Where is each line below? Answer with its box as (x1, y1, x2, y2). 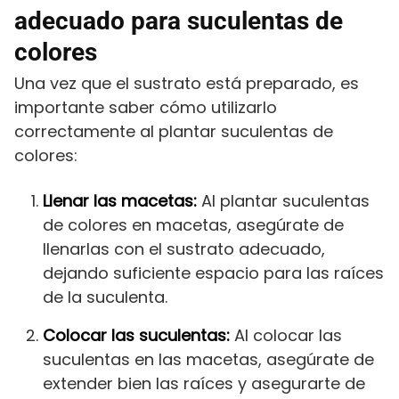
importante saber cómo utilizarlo (14, 96, 277, 119)
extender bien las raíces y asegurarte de (43, 372, 365, 395)
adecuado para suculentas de (14, 6, 343, 37)
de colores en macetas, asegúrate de (43, 214, 344, 237)
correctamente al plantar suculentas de (14, 120, 333, 143)
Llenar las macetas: (43, 190, 197, 213)
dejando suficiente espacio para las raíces (43, 262, 384, 285)
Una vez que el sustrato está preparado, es (14, 72, 359, 95)
